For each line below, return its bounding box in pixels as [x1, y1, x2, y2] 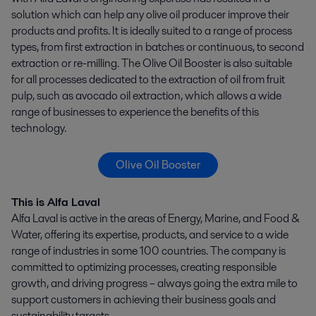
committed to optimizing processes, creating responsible [11, 259, 276, 276]
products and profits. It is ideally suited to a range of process [11, 23, 292, 39]
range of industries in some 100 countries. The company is [11, 243, 286, 260]
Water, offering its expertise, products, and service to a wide [11, 226, 288, 243]
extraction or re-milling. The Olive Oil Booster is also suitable [11, 55, 292, 72]
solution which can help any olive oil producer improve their [11, 6, 289, 23]
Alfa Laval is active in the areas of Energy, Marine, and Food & [11, 210, 300, 227]
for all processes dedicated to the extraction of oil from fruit [11, 71, 285, 88]
